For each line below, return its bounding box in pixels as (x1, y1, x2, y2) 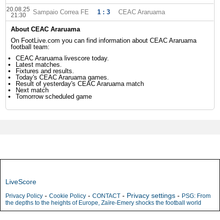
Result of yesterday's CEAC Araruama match (16, 80, 144, 87)
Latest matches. (16, 61, 62, 68)
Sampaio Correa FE (33, 8, 89, 16)
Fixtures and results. (16, 67, 75, 75)
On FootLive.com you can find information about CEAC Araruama (11, 37, 197, 44)
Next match (16, 86, 49, 94)
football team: (11, 43, 50, 51)
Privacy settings (127, 192, 175, 199)
